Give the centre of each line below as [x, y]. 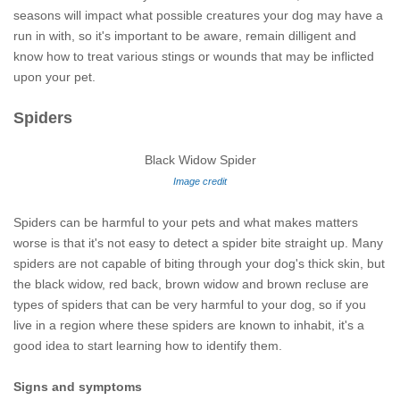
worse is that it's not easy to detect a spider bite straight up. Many [198, 243]
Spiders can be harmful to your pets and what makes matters [186, 222]
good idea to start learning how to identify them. [148, 346]
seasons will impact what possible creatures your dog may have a [198, 15]
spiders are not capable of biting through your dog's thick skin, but [199, 263]
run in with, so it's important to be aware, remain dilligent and [185, 36]
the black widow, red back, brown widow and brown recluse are [191, 284]
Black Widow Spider [200, 160]
